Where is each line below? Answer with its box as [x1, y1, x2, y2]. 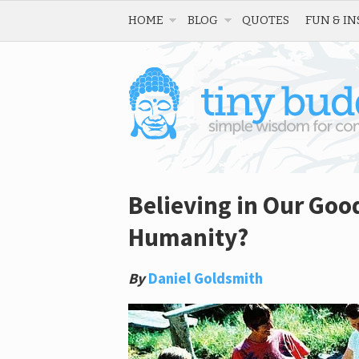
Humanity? [128, 221, 248, 253]
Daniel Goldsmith [148, 269, 263, 288]
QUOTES [242, 13, 289, 27]
